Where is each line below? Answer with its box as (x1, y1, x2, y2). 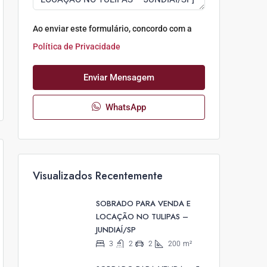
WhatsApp (103, 102, 146, 113)
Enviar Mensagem (83, 72, 154, 83)
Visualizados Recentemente (33, 168, 163, 184)
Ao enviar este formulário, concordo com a (33, 24, 192, 34)
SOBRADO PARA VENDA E (96, 198, 191, 210)
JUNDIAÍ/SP (96, 224, 136, 236)
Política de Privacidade (33, 42, 120, 52)
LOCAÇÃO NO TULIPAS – (96, 211, 188, 223)
